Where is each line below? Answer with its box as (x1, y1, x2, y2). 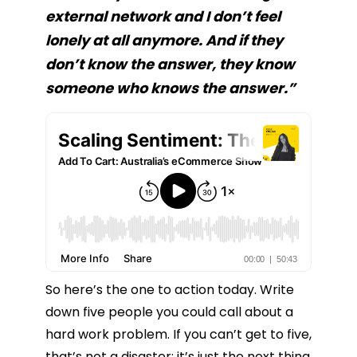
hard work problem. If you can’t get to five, (45, 325, 312, 344)
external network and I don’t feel (45, 6, 280, 27)
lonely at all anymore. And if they (45, 30, 283, 51)
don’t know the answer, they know (45, 54, 295, 75)
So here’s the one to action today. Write (45, 280, 294, 300)
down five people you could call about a (45, 303, 293, 322)
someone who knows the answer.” (45, 78, 296, 99)
